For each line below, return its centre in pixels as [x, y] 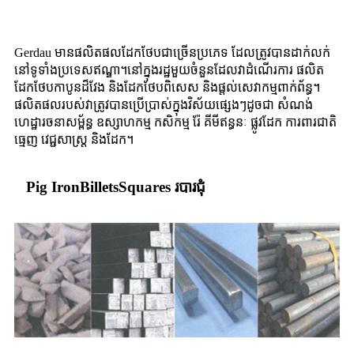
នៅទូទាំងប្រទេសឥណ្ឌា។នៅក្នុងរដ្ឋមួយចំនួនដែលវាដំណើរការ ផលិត [169, 70]
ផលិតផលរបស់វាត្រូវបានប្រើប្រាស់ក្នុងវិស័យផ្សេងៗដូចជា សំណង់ [164, 104]
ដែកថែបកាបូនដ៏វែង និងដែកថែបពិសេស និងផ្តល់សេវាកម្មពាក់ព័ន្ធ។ [167, 87]
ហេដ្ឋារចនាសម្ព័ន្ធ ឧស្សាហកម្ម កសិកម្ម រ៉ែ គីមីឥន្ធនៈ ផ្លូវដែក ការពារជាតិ [175, 122]
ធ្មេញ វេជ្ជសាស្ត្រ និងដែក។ [74, 139]
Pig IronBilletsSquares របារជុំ [116, 186]
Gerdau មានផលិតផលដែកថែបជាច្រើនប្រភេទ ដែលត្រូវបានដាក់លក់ [172, 52]
